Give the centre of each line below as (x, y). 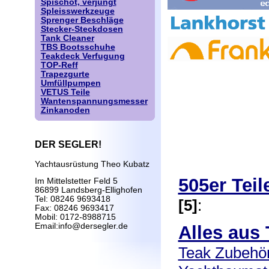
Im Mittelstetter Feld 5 (76, 181)
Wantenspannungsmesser (94, 101)
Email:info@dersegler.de (81, 226)
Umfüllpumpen (71, 83)
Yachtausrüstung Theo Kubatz (92, 164)
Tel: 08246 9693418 (72, 199)
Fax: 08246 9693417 (74, 208)
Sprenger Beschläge (82, 20)
